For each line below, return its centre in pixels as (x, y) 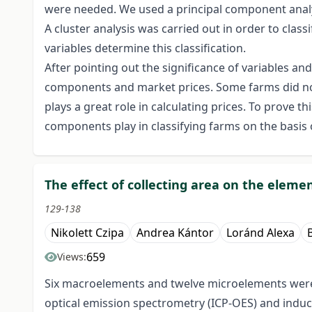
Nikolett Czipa (87, 233)
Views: (72, 257)
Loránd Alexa (260, 233)
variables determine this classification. (145, 48)
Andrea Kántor (175, 233)
